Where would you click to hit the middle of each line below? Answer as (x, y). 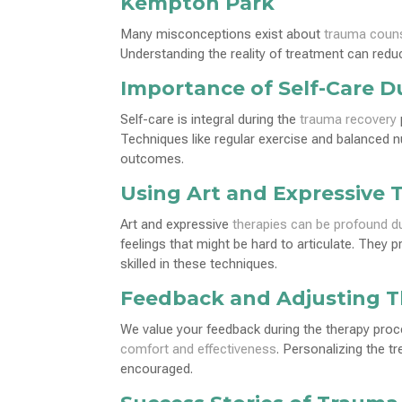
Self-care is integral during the (210, 119)
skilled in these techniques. (199, 263)
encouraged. (157, 368)
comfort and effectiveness (199, 349)
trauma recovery (349, 119)
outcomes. (153, 158)
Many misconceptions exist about (223, 34)
